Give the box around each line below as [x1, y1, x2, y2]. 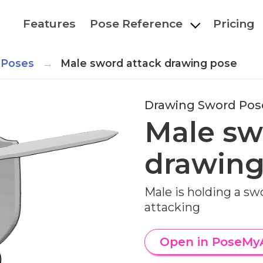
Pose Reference [90, 16, 183, 31]
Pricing [213, 16, 255, 31]
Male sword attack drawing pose [60, 57, 237, 69]
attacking [144, 200, 200, 214]
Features [23, 16, 76, 31]
